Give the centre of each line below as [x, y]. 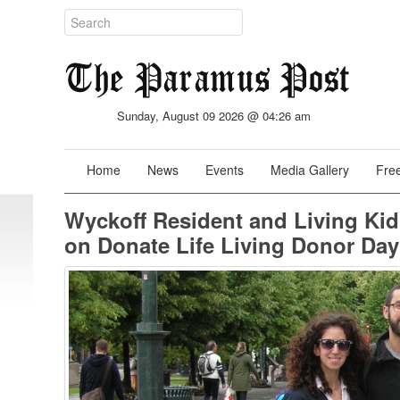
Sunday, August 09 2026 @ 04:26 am [214, 116]
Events [225, 170]
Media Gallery [310, 170]
